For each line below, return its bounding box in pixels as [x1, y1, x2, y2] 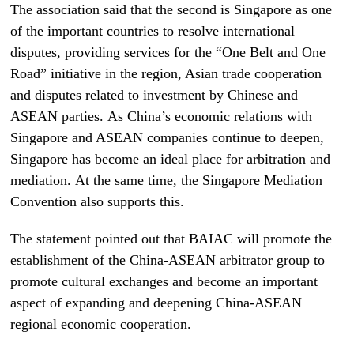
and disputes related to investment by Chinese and [10, 86, 299, 103]
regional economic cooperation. [10, 315, 192, 332]
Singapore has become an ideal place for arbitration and [10, 150, 331, 167]
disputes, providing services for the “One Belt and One [10, 43, 326, 60]
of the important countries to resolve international [10, 22, 296, 39]
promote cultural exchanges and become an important [10, 273, 318, 289]
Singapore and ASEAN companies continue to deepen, [10, 129, 325, 145]
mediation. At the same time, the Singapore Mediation [10, 171, 323, 188]
